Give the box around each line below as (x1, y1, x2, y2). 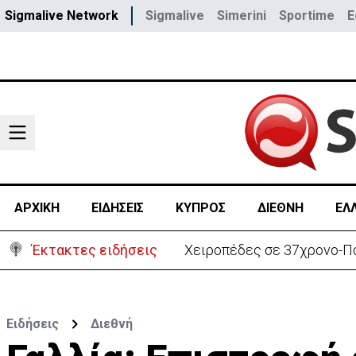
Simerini (217, 8, 266, 23)
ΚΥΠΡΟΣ (175, 200, 226, 215)
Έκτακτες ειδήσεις (32, 242, 157, 258)
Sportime (279, 8, 335, 23)
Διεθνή (91, 316, 133, 331)
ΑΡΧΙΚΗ (14, 200, 60, 215)
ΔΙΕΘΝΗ (257, 200, 304, 215)
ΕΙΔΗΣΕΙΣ (91, 200, 144, 215)
